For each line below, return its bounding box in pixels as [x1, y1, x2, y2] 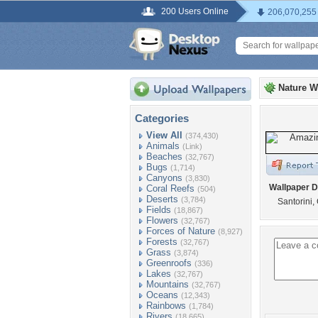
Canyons [146, 172, 182, 183]
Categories [135, 112, 189, 124]
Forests [146, 236, 177, 247]
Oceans [146, 290, 178, 300]
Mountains [146, 279, 189, 290]
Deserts [146, 194, 178, 204]
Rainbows [146, 300, 186, 311]
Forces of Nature [146, 226, 215, 236]
